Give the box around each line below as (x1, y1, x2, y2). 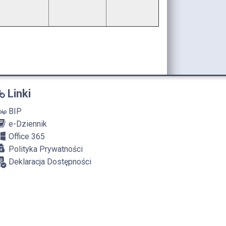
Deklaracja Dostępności (7, 156, 91, 166)
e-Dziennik (7, 119, 47, 129)
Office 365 (7, 131, 45, 141)
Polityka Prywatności (7, 144, 83, 154)
